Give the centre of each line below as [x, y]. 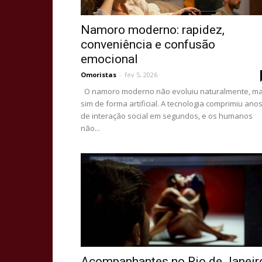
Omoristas [99, 75]
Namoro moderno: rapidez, [153, 30]
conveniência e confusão [148, 44]
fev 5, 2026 [141, 75]
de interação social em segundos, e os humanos [167, 116]
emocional [109, 59]
